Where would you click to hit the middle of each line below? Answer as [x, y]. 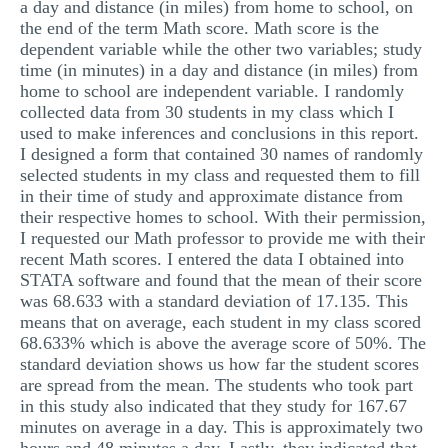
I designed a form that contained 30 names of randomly [221, 154]
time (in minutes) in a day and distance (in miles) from [219, 70]
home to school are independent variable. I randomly [212, 91]
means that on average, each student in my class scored [220, 322]
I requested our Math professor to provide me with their [222, 238]
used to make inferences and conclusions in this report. [219, 133]
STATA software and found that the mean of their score [221, 280]
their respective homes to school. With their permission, [223, 217]
